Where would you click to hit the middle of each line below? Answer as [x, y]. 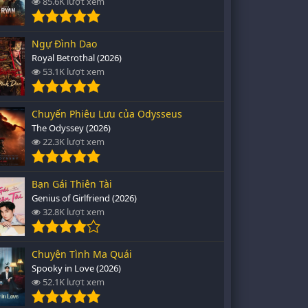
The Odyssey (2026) [71, 128]
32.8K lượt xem [73, 212]
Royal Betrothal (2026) [77, 58]
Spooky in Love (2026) [76, 268]
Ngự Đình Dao [64, 44]
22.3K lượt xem [73, 142]
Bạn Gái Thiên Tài [72, 184]
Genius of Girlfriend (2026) [84, 198]
